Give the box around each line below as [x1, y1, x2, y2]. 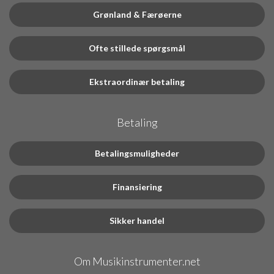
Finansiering [112, 182, 162, 193]
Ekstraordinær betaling [89, 76, 185, 87]
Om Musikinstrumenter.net [73, 254, 201, 268]
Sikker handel [109, 215, 165, 226]
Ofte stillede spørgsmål [89, 43, 185, 54]
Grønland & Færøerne [92, 9, 182, 20]
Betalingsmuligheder [95, 148, 179, 159]
